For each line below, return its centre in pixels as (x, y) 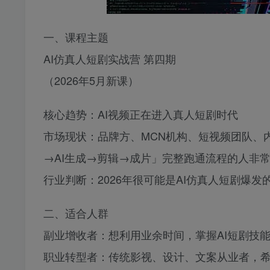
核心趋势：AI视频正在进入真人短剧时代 (141, 114)
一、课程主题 (76, 37)
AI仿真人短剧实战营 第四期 (110, 59)
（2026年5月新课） (91, 80)
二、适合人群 (76, 213)
